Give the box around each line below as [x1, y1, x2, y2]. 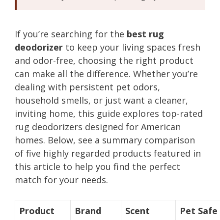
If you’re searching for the [15, 27, 127, 40]
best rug [127, 27, 164, 40]
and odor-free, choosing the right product [15, 54, 193, 66]
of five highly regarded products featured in [15, 147, 201, 159]
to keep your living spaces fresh [63, 41, 200, 53]
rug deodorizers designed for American [15, 120, 181, 133]
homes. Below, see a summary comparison [15, 134, 195, 146]
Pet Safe [180, 204, 218, 217]
